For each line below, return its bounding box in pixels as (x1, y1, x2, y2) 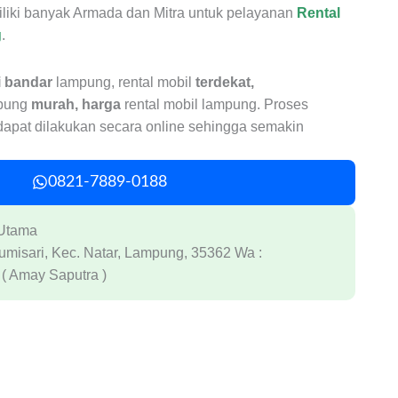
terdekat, (195, 74, 254, 90)
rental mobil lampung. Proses (124, 96, 308, 112)
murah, (31, 96, 82, 112)
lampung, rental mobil (52, 74, 195, 90)
